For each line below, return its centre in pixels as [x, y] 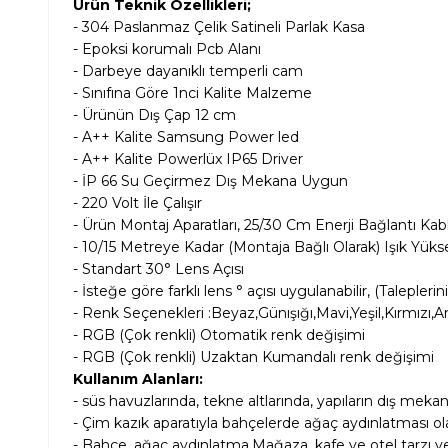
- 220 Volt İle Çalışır [137, 203]
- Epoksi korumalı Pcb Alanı [167, 49]
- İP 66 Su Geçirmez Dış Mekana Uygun [210, 181]
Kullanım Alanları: [138, 379]
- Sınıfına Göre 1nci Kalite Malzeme [192, 93]
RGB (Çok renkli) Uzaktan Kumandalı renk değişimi [258, 357]
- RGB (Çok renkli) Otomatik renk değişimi [219, 335]
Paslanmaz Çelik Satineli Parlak [220, 27]
